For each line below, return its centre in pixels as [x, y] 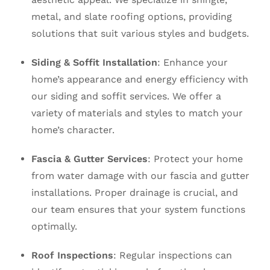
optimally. [55, 227]
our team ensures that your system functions [139, 210]
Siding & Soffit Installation [95, 63]
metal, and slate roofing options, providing [132, 17]
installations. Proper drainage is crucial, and [135, 193]
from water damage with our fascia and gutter [141, 176]
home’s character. [73, 130]
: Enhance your [193, 63]
